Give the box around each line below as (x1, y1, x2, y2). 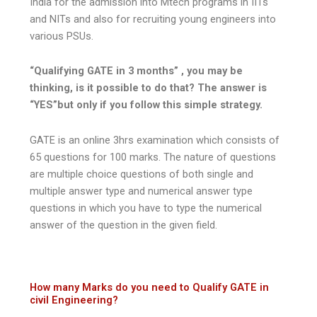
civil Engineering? (30, 294, 119, 307)
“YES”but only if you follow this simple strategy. (30, 98, 263, 112)
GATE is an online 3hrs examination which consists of (30, 133, 280, 146)
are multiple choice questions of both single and (30, 167, 254, 180)
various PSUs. (30, 29, 94, 42)
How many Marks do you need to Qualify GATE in (30, 281, 270, 294)
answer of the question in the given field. (30, 218, 218, 231)
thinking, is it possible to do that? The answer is (30, 81, 267, 95)
